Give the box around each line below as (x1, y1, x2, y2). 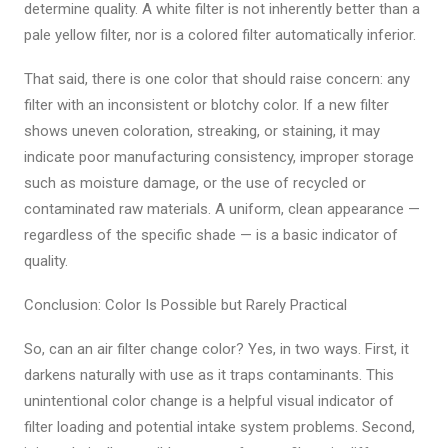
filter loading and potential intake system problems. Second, (24, 418, 415, 436)
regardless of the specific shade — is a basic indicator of (24, 226, 398, 244)
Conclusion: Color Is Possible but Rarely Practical (24, 296, 347, 314)
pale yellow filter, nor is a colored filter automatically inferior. (24, 26, 416, 44)
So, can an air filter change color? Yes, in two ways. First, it (24, 340, 409, 358)
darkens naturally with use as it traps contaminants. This (24, 366, 394, 384)
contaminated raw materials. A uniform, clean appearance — (24, 200, 420, 218)
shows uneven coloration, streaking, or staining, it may (24, 122, 380, 140)
